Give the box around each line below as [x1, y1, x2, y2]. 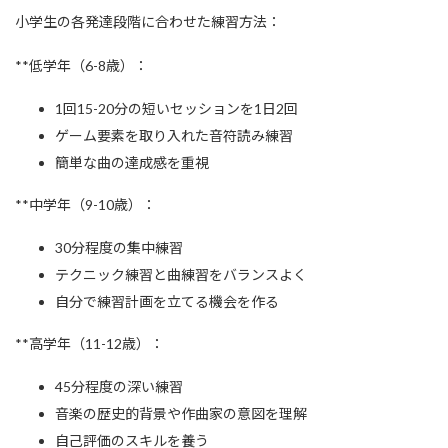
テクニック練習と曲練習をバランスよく [55, 266, 307, 284]
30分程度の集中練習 [55, 239, 183, 257]
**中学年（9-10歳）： [15, 196, 156, 214]
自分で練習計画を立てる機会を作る [55, 293, 279, 311]
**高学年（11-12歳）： [15, 335, 164, 353]
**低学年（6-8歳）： [15, 57, 148, 75]
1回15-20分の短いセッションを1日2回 [55, 100, 298, 118]
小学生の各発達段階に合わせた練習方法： [15, 13, 281, 31]
